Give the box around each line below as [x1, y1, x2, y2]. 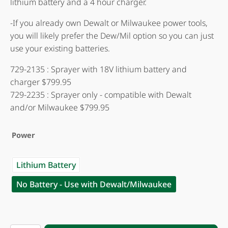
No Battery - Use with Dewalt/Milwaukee [16, 179, 172, 190]
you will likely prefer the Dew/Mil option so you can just [10, 30, 214, 42]
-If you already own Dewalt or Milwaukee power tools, [10, 17, 208, 29]
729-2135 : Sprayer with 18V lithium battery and [10, 64, 187, 75]
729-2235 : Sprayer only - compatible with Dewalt [10, 89, 191, 101]
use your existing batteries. [10, 43, 110, 54]
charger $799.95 [10, 76, 71, 88]
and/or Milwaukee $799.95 [10, 102, 109, 113]
